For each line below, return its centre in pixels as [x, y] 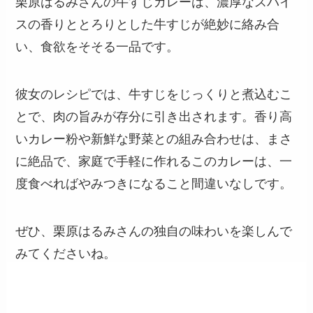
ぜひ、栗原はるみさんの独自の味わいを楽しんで [154, 231]
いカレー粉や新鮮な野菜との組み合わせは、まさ [154, 139]
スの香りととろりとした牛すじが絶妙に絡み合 [148, 25]
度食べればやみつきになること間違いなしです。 [154, 184]
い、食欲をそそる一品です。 [97, 47]
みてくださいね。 [66, 253]
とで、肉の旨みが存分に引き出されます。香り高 [154, 117]
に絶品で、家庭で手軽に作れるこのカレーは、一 [154, 162]
